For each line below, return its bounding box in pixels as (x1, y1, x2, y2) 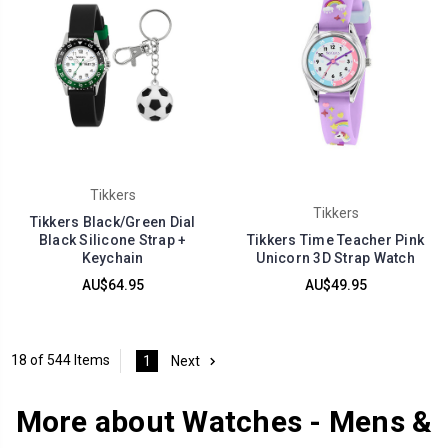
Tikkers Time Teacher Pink (246, 231, 425, 248)
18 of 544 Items (11, 352, 110, 369)
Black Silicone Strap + (38, 231, 187, 248)
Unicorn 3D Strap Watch (256, 249, 415, 266)
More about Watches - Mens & (15, 403, 433, 439)
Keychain (81, 249, 144, 266)
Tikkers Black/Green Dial (29, 213, 196, 230)
